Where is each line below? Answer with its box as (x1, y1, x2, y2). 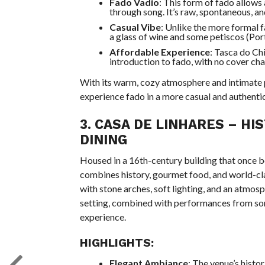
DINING (79, 132, 127, 147)
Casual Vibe (109, 21, 161, 33)
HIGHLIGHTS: (79, 236, 154, 250)
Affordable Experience (109, 46, 210, 57)
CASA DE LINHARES (94, 117, 224, 132)
